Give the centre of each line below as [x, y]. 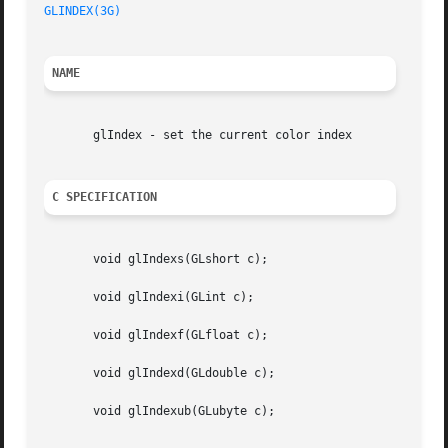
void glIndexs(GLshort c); [156, 259]
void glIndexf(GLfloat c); [156, 335]
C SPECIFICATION [105, 197]
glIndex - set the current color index [198, 135]
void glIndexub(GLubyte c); [160, 411]
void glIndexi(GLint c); [149, 297]
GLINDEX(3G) [83, 11]
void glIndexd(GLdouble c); [160, 373]
